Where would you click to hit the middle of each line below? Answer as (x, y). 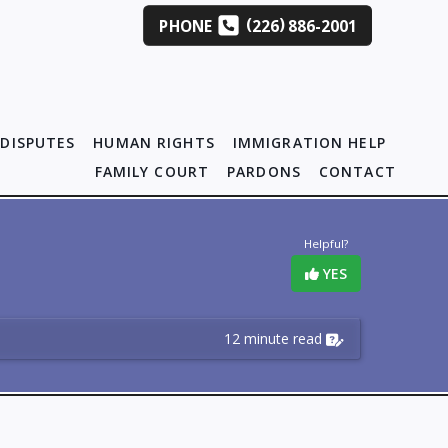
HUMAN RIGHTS (154, 142)
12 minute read (273, 338)
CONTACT (357, 171)
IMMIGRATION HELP (309, 142)
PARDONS (264, 171)
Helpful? (326, 243)
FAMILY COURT (152, 171)
